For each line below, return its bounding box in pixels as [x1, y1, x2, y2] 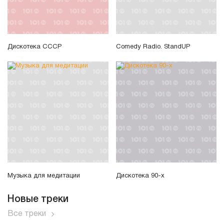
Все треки [7, 210, 46, 217]
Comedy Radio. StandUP [115, 44, 190, 50]
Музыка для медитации [7, 172, 80, 179]
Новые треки [7, 194, 68, 204]
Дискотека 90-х [115, 172, 164, 179]
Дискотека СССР [7, 44, 61, 50]
